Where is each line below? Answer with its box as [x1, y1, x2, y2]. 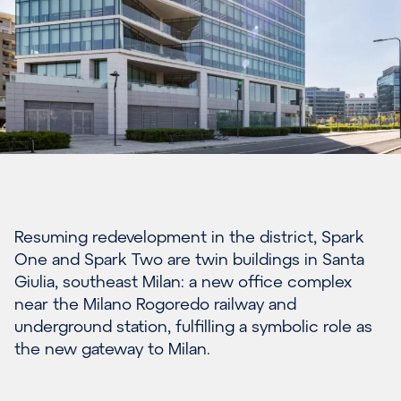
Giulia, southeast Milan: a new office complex [14, 270, 352, 291]
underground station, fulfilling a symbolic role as [14, 315, 372, 336]
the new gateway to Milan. [14, 337, 210, 358]
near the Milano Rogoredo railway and [14, 293, 296, 313]
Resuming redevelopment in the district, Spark [14, 226, 364, 246]
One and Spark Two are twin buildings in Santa [14, 248, 364, 269]
